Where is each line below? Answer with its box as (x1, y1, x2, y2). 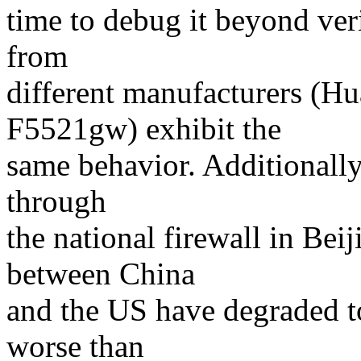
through (6, 184, 106, 219)
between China (6, 256, 195, 292)
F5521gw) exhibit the (6, 111, 281, 147)
